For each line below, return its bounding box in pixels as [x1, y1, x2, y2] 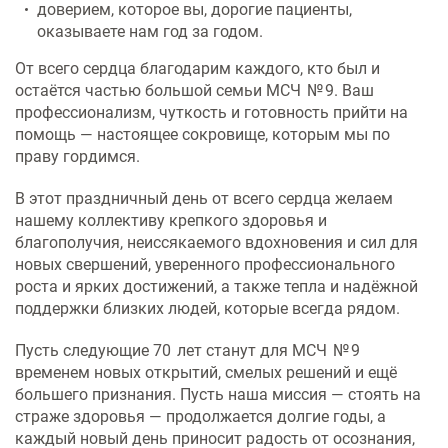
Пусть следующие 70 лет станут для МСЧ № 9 [15, 340, 360, 360]
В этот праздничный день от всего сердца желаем [15, 188, 393, 208]
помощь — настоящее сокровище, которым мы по [15, 124, 390, 144]
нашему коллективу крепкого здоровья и [15, 210, 327, 230]
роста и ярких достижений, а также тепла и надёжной [15, 276, 418, 296]
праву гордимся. [15, 146, 140, 166]
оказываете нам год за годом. [37, 21, 263, 41]
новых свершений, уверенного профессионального [15, 254, 395, 274]
